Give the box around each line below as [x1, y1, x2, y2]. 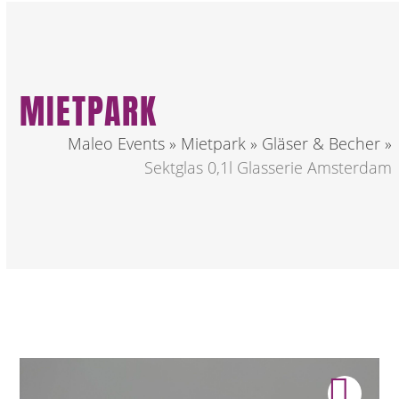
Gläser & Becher [262, 133, 381, 154]
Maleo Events [68, 133, 166, 154]
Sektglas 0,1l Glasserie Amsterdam [144, 157, 393, 178]
